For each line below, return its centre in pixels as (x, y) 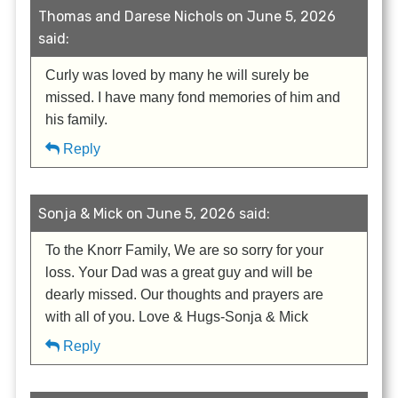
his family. (77, 120)
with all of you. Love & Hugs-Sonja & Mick (177, 317)
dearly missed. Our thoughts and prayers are (185, 295)
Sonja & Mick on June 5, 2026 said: (155, 214)
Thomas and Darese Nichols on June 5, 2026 (187, 17)
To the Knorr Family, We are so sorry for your (185, 251)
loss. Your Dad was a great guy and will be (179, 273)
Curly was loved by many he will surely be (178, 76)
